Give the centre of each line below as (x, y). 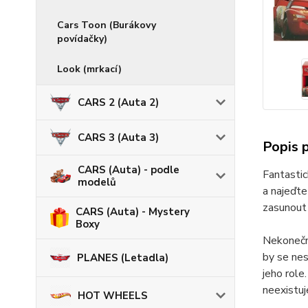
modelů (97, 183)
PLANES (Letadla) (123, 258)
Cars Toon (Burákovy (107, 25)
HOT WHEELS (113, 296)
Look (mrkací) (89, 69)
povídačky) (82, 39)
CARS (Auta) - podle (129, 170)
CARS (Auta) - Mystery (132, 212)
